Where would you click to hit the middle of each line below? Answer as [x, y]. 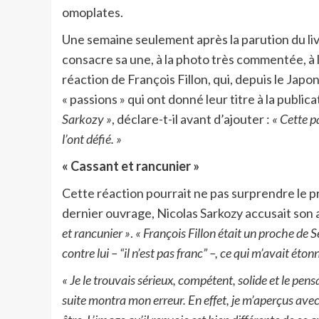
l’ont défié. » [92, 138]
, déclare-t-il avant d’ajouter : [192, 119]
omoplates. [93, 12]
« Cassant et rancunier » [131, 166]
